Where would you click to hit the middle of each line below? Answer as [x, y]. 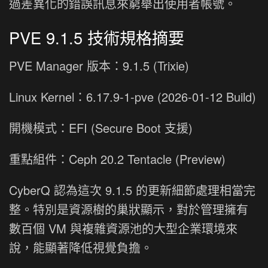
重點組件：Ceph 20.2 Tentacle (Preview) [117, 159]
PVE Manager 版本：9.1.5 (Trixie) [99, 66]
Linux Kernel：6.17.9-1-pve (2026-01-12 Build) [133, 97]
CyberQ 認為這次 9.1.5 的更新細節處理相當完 [132, 190]
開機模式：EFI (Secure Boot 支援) [101, 128]
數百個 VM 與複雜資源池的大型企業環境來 [123, 229]
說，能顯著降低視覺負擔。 [81, 248]
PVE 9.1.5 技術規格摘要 [97, 37]
